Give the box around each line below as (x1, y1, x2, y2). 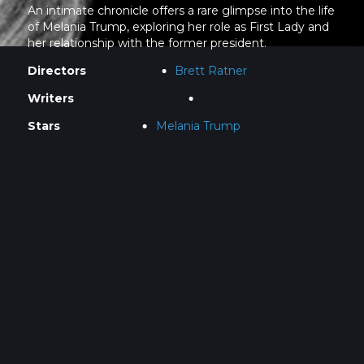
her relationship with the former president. (27, 35, 266, 50)
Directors (27, 63, 86, 78)
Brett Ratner (175, 63, 248, 78)
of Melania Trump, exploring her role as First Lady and (27, 19, 329, 34)
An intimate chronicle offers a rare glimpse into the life (27, 2, 335, 18)
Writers (27, 90, 74, 106)
